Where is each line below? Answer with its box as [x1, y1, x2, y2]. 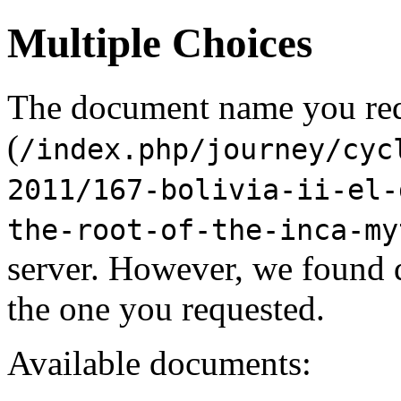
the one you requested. [7, 288, 325, 328]
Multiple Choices [7, 20, 312, 67]
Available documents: [7, 343, 311, 382]
